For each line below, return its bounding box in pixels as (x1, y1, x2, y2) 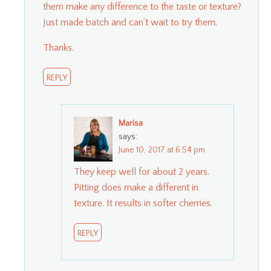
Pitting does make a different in (74, 181, 198, 193)
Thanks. (43, 42, 74, 53)
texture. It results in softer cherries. (74, 197, 212, 209)
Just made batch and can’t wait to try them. (43, 16, 217, 28)
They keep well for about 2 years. (74, 166, 209, 177)
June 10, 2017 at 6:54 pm (119, 145, 205, 155)
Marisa (119, 118, 143, 128)
